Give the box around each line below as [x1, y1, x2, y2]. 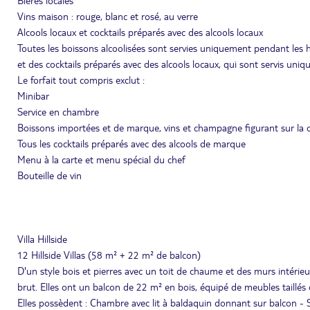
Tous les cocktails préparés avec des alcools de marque [17, 137, 246, 149]
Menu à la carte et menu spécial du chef [17, 153, 185, 165]
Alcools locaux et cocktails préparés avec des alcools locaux [17, 26, 263, 38]
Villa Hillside [17, 232, 67, 245]
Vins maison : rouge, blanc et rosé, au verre [17, 10, 198, 22]
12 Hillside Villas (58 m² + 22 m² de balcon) [17, 248, 201, 261]
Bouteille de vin [17, 169, 82, 181]
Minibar [17, 89, 49, 102]
